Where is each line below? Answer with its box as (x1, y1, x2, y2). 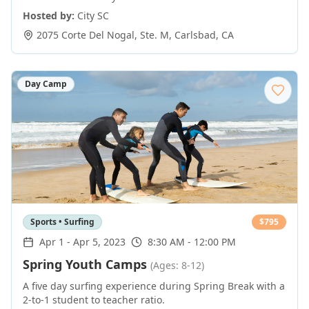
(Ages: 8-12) (150, 259, 204, 272)
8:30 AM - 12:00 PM (148, 235, 236, 248)
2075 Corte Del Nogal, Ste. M (37, 28, 169, 41)
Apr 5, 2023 (73, 235, 126, 248)
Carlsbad (175, 28, 216, 41)
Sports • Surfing (30, 216, 94, 228)
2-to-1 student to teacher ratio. (23, 293, 165, 306)
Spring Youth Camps (23, 256, 147, 272)
